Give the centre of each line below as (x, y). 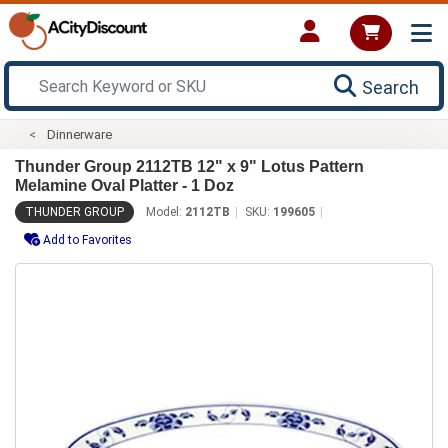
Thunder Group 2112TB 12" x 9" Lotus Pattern (189, 166)
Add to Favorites (87, 239)
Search (390, 87)
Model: (165, 211)
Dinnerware (80, 134)
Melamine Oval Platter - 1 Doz (124, 185)
